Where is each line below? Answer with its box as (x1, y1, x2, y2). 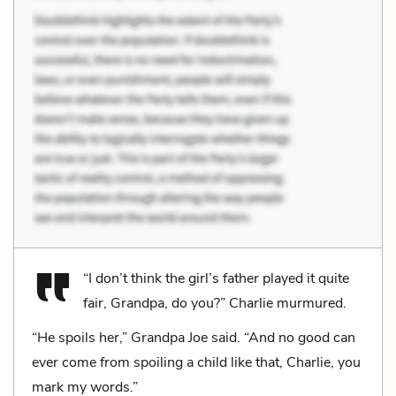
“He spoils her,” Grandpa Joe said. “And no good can (32, 327, 355, 347)
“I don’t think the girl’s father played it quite (83, 268, 349, 288)
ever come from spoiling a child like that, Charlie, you (32, 352, 361, 372)
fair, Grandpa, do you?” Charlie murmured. (83, 293, 346, 313)
